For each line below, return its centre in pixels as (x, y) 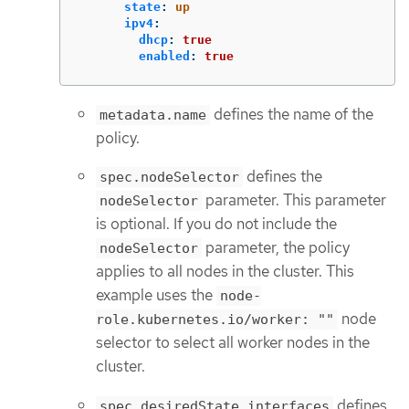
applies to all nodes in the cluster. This (225, 272)
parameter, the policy (276, 248)
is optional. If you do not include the (216, 224)
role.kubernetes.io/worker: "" (215, 320)
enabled (164, 56)
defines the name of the (292, 114)
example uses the (156, 295)
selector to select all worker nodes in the (233, 343)
